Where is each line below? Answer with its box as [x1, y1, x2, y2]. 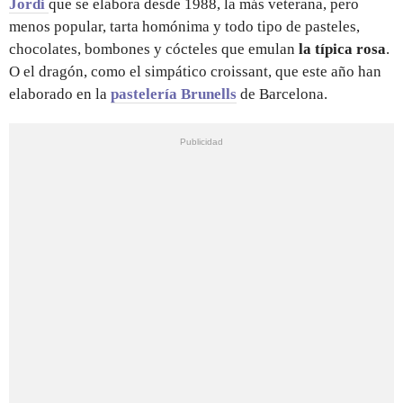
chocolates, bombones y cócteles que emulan [9, 40, 299, 58]
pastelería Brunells [111, 85, 237, 103]
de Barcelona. [237, 85, 327, 103]
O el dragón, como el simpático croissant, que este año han [9, 62, 381, 80]
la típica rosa [299, 40, 386, 58]
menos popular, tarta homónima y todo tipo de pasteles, [9, 17, 360, 35]
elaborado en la [9, 85, 111, 103]
